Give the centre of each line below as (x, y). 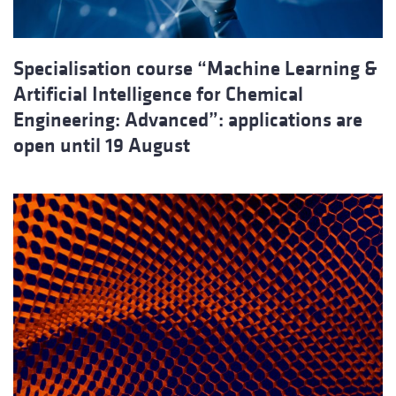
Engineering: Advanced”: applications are (188, 120)
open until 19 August (102, 146)
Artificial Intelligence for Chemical (158, 95)
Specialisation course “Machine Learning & (195, 69)
